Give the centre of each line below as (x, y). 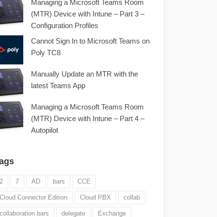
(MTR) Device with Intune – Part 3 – (87, 14)
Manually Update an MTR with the (84, 74)
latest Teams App (58, 85)
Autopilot (44, 130)
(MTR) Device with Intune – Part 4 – (87, 118)
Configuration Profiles (64, 25)
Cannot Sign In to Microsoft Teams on (90, 41)
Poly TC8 (46, 52)
